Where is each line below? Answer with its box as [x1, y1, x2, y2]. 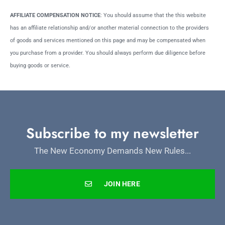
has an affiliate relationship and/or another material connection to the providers [10, 25, 209, 32]
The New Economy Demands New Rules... [34, 145, 191, 156]
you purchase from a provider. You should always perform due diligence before [10, 50, 205, 57]
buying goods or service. [10, 62, 70, 69]
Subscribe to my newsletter [26, 123, 199, 144]
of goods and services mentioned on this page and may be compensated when [10, 37, 205, 44]
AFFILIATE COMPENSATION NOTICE [10, 12, 100, 19]
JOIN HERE [104, 180, 140, 188]
